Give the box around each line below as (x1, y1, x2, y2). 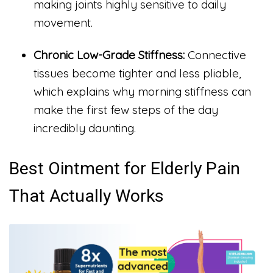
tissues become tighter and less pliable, (34, 66, 241, 81)
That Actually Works (9, 185, 164, 206)
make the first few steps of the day (34, 102, 218, 118)
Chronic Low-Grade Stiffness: (34, 48, 185, 63)
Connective (185, 48, 246, 63)
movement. (34, 15, 93, 30)
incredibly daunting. (34, 121, 136, 136)
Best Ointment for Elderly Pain (9, 158, 240, 179)
